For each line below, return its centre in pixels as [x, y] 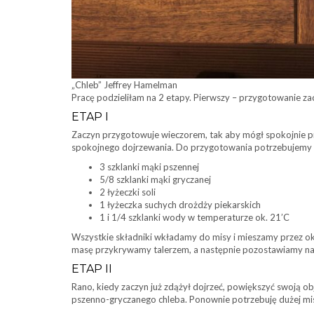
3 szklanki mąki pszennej [149, 167]
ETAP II [92, 269]
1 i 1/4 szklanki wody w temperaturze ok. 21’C [194, 217]
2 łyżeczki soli [128, 192]
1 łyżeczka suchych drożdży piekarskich [180, 205]
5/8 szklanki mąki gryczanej [155, 179]
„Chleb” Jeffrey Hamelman [125, 85]
